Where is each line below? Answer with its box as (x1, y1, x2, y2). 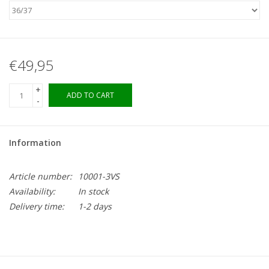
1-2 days (78, 200, 112, 212)
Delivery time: (9, 200, 64, 212)
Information (9, 136, 61, 148)
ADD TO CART (67, 89, 114, 100)
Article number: (9, 170, 72, 182)
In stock (78, 185, 109, 197)
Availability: (9, 185, 55, 197)
